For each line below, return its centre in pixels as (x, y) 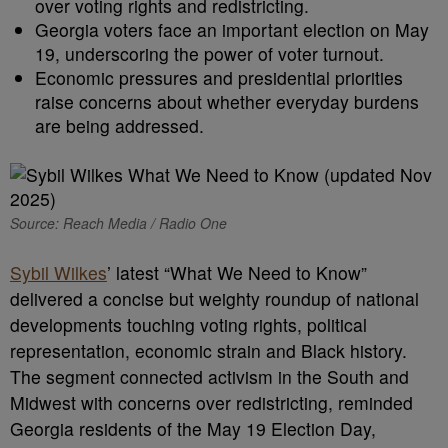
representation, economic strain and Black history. (208, 350)
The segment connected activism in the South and (209, 376)
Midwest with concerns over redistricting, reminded (211, 402)
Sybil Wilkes (58, 272)
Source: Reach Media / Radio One (118, 223)
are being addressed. (119, 125)
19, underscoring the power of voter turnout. (209, 53)
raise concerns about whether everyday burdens (227, 101)
